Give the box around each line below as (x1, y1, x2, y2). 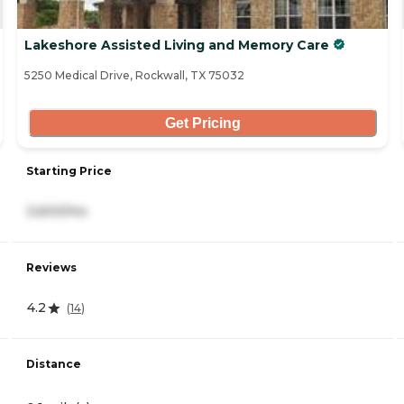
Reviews (26, 261, 77, 275)
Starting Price (26, 164, 112, 179)
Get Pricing (164, 115, 241, 131)
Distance (26, 357, 81, 372)
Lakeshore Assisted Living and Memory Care (24, 37, 329, 54)
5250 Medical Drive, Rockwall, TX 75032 (24, 69, 244, 83)
